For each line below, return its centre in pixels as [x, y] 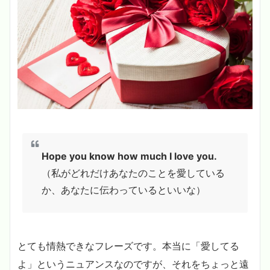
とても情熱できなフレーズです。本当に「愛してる [128, 246]
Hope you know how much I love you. [129, 156]
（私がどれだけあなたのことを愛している [133, 173]
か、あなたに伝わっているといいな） [124, 190]
